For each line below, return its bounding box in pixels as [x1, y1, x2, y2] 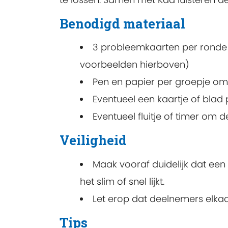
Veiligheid [60, 131, 127, 149]
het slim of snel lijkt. [80, 175, 164, 188]
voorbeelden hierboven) [80, 58, 189, 71]
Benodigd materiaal [60, 15, 185, 33]
